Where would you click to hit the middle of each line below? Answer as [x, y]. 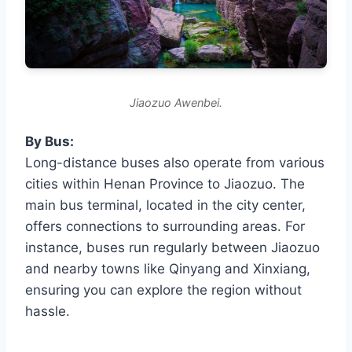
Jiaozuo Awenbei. [176, 103]
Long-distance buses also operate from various [175, 163]
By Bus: [49, 142]
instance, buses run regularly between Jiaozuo [172, 248]
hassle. [48, 312]
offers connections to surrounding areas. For [165, 227]
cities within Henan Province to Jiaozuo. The [165, 184]
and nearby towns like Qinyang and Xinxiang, [168, 269]
